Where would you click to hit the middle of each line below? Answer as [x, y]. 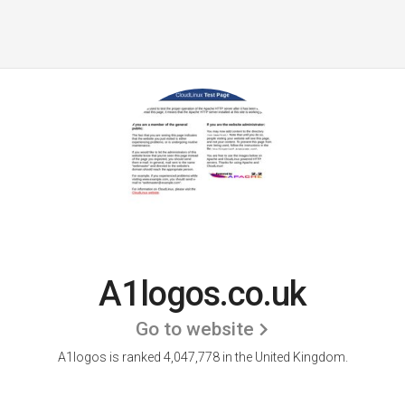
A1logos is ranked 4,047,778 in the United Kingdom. [202, 357]
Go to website [195, 329]
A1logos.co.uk [202, 294]
